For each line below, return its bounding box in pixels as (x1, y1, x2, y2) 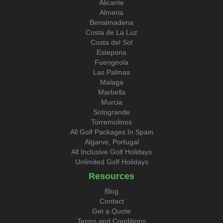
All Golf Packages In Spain (70, 128, 153, 136)
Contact (99, 197, 124, 205)
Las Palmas (93, 68, 130, 76)
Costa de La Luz (86, 28, 137, 36)
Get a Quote (92, 207, 131, 215)
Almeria (100, 8, 123, 16)
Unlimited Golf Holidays (75, 158, 148, 166)
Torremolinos (91, 118, 132, 126)
